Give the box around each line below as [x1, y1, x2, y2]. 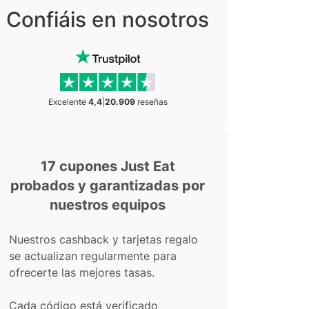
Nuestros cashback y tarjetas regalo [9, 232, 198, 246]
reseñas [134, 97, 168, 107]
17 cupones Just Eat [40, 158, 175, 175]
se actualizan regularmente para [9, 249, 177, 263]
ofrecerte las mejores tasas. [9, 266, 154, 279]
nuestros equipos [50, 197, 166, 213]
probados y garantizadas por [10, 177, 205, 194]
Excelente [48, 97, 88, 107]
